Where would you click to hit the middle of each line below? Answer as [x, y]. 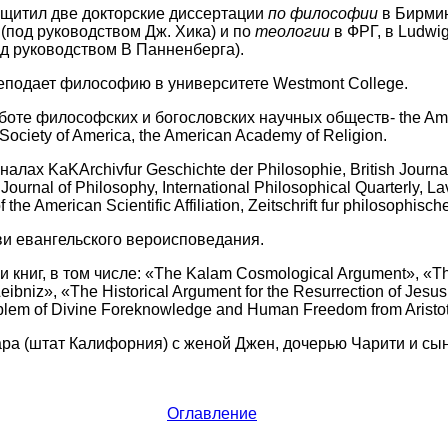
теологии [292, 31]
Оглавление [212, 413]
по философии [322, 13]
